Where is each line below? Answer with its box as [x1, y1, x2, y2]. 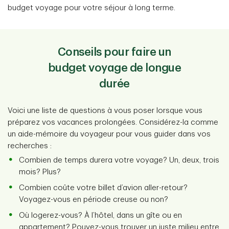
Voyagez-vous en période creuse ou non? [19, 196, 168, 203]
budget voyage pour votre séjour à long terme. [8, 4, 175, 12]
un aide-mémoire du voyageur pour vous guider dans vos [8, 130, 211, 138]
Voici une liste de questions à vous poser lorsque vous [8, 107, 202, 114]
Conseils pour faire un [57, 47, 171, 58]
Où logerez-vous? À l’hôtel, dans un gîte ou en [19, 212, 182, 219]
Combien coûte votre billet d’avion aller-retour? [19, 184, 188, 192]
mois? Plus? [19, 168, 61, 176]
